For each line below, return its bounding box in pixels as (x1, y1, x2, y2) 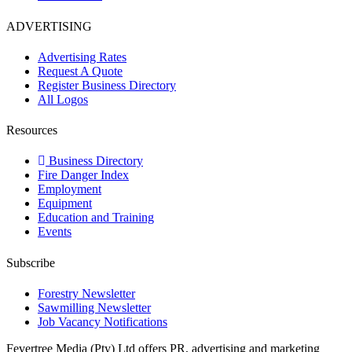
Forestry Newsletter (38, 287, 135, 300)
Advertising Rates (38, 49, 126, 64)
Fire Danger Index (38, 168, 129, 182)
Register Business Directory (38, 78, 176, 92)
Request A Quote (38, 64, 123, 78)
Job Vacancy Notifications (38, 315, 167, 328)
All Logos (38, 92, 88, 106)
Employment (38, 182, 101, 196)
